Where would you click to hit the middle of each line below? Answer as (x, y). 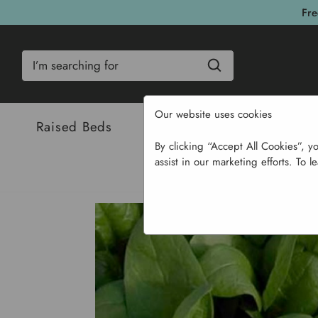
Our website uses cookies (213, 115)
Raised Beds (74, 127)
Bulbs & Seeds (204, 127)
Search (38, 57)
